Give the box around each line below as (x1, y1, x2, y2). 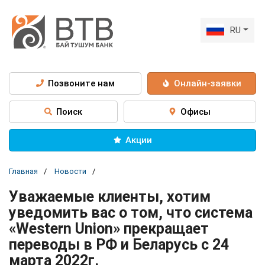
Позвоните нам (47, 77, 115, 89)
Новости (54, 166, 86, 176)
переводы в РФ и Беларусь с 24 (9, 235, 229, 253)
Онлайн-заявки (174, 77, 242, 89)
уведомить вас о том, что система (9, 203, 253, 221)
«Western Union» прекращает (9, 219, 209, 237)
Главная (9, 166, 38, 176)
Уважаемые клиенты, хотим (9, 188, 211, 205)
